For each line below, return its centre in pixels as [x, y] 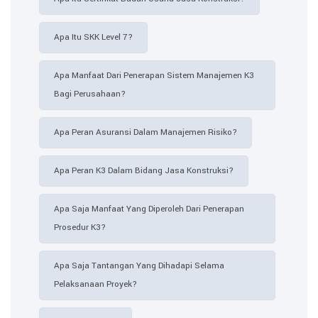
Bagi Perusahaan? [90, 94]
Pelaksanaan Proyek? [95, 284]
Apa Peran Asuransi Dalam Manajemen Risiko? [146, 132]
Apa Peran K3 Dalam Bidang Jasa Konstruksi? [144, 170]
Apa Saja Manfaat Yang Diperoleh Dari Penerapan [149, 209]
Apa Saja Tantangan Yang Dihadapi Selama [139, 265]
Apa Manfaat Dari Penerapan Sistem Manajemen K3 [154, 75]
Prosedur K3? [80, 227]
